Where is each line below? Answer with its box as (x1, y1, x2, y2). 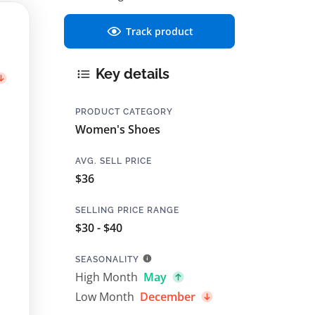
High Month (75, 269, 138, 285)
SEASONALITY (75, 254, 139, 264)
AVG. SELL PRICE (75, 155, 152, 166)
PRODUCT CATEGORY (75, 106, 173, 117)
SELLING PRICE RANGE (75, 205, 179, 215)
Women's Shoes (75, 121, 160, 137)
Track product (126, 25, 193, 39)
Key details (92, 65, 169, 83)
